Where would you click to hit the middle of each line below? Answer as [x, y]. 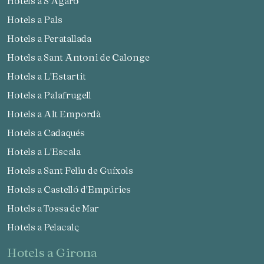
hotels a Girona [57, 253]
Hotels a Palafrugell [53, 95]
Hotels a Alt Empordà [57, 114]
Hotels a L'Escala [47, 152]
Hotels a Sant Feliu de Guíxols [74, 171]
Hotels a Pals [38, 20]
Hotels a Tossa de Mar [57, 208]
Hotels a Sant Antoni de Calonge [82, 57]
